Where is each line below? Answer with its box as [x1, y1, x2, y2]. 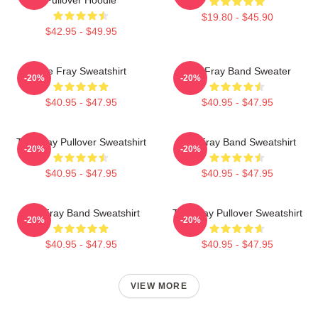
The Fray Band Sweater [183, 65, 291, 77]
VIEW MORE [131, 280, 187, 291]
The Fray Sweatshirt [35, 65, 126, 77]
